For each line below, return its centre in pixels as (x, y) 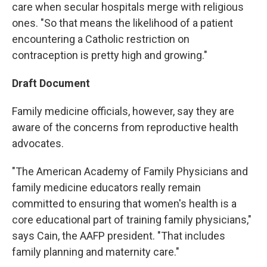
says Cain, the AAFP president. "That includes (119, 236)
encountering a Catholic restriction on (101, 39)
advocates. (38, 143)
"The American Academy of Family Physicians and (130, 171)
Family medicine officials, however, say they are (123, 111)
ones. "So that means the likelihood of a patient (122, 23)
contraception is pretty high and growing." (110, 55)
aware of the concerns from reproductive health (125, 127)
